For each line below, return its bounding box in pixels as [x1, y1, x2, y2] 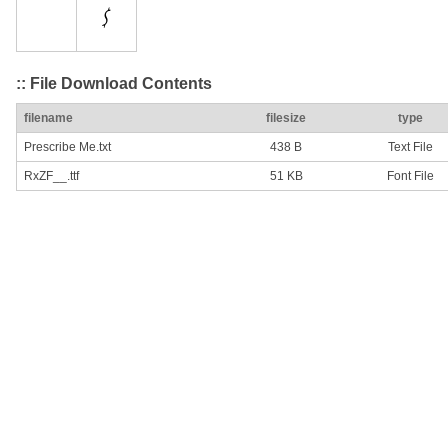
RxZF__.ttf [24, 169, 79, 184]
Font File [386, 169, 434, 184]
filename [24, 111, 73, 126]
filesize [266, 111, 306, 126]
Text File [387, 140, 433, 155]
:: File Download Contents [16, 74, 212, 92]
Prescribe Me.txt [24, 140, 111, 155]
